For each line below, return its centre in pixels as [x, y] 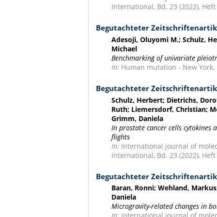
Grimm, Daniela [138, 118]
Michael [124, 48]
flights [121, 137]
